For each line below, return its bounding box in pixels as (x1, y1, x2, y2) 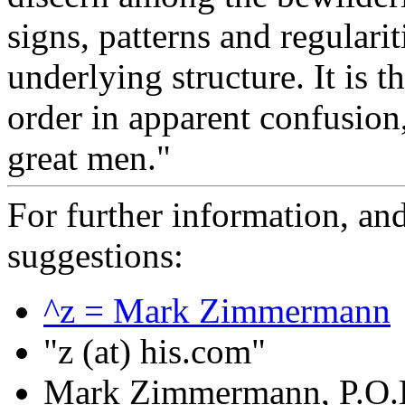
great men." (7, 138, 180, 178)
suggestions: (7, 236, 184, 276)
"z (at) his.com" (43, 332, 266, 372)
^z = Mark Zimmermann (43, 291, 391, 331)
